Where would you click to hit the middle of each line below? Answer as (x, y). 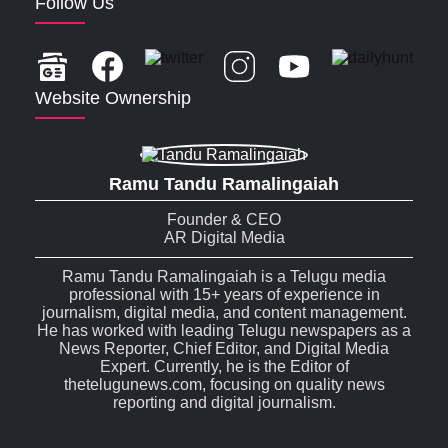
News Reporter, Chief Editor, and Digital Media (224, 349)
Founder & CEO (224, 220)
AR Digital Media (224, 238)
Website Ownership (113, 98)
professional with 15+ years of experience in (224, 295)
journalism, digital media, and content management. (224, 313)
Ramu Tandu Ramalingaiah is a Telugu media (224, 277)
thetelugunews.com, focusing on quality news (224, 385)
